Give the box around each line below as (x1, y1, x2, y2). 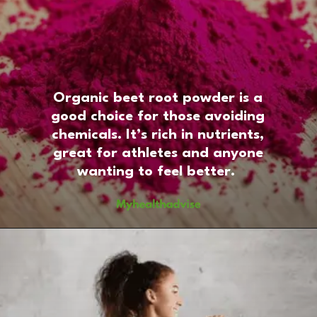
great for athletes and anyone (52, 146, 263, 161)
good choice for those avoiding (51, 109, 265, 124)
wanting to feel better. (76, 164, 239, 179)
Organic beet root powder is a (53, 91, 263, 105)
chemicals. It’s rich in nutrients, (52, 127, 265, 142)
